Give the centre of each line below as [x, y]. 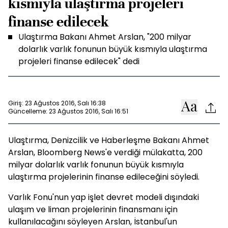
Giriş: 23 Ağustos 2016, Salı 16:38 [57, 103]
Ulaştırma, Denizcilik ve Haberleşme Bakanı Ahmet [109, 140]
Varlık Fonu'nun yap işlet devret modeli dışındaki [104, 197]
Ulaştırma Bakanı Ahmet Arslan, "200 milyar [105, 37]
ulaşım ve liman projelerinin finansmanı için [93, 209]
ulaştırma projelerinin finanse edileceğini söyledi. [104, 177]
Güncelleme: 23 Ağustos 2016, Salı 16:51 [68, 111]
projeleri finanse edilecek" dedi [79, 61]
